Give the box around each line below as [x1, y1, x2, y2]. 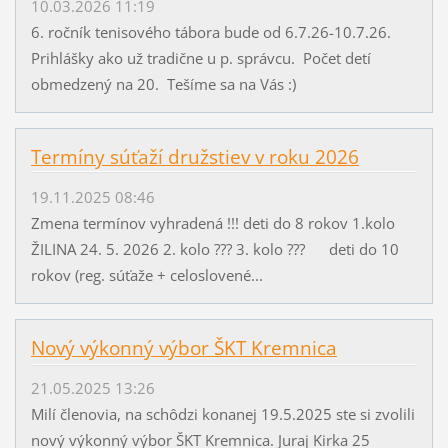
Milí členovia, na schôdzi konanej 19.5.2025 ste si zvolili [30, 404, 415, 425]
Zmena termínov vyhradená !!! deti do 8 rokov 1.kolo [30, 212, 395, 233]
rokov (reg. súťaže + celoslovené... [30, 264, 263, 285]
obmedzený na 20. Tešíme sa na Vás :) [30, 73, 312, 94]
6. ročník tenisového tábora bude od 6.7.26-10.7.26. [30, 21, 395, 42]
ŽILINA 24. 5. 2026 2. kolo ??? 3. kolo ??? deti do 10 [30, 238, 399, 259]
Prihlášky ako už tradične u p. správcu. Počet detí [30, 47, 371, 68]
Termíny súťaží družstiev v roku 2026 [30, 143, 359, 170]
